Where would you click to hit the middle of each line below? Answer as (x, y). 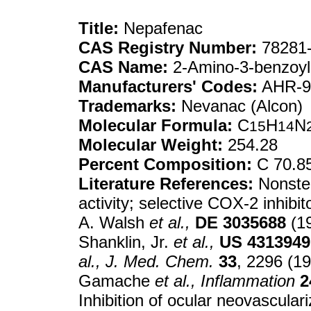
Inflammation (248, 281)
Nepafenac (161, 28)
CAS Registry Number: (168, 48)
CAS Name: (123, 67)
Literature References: (166, 184)
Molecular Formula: (155, 125)
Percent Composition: (165, 164)
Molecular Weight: (151, 145)
